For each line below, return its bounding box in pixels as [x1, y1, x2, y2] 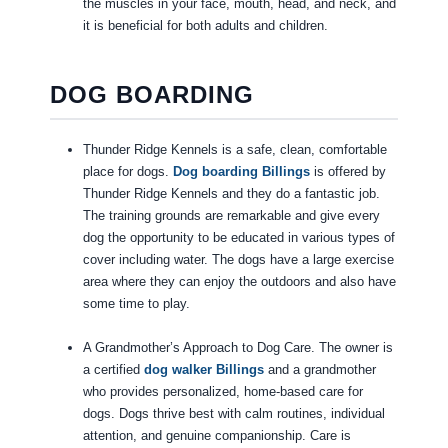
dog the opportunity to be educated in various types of [82, 230, 395, 246]
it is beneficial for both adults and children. [82, 18, 328, 34]
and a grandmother [263, 362, 376, 378]
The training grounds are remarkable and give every [82, 208, 380, 224]
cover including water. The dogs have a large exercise [82, 252, 394, 268]
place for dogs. [82, 164, 173, 180]
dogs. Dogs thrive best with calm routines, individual [82, 406, 385, 422]
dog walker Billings [143, 362, 264, 378]
